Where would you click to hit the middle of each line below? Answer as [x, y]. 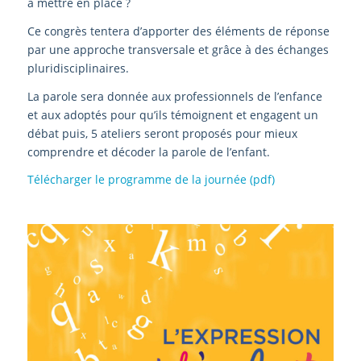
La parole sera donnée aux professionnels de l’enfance [174, 96]
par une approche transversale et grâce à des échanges [178, 49]
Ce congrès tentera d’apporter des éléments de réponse [178, 31]
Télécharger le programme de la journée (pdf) [151, 180]
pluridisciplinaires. [78, 68]
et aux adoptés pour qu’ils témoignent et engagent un [172, 114]
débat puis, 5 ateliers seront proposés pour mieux [162, 133]
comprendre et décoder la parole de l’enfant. [148, 151]
